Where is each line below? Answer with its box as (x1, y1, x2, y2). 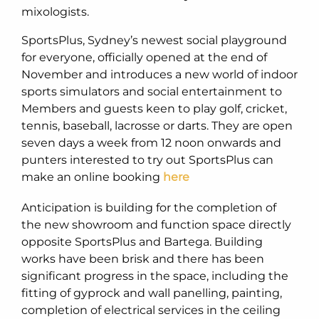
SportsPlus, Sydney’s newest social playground (21, 33, 287, 47)
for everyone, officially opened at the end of (21, 50, 267, 64)
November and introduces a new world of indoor (21, 67, 298, 81)
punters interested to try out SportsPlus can (21, 152, 273, 167)
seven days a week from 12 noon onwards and (21, 135, 281, 150)
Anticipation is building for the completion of (21, 200, 276, 214)
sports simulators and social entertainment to (21, 84, 282, 98)
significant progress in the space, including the (21, 268, 288, 283)
